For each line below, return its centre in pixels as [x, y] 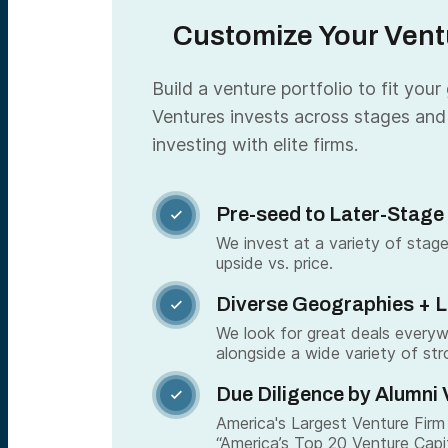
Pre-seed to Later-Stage [330, 214]
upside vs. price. [274, 263]
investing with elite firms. [255, 144]
